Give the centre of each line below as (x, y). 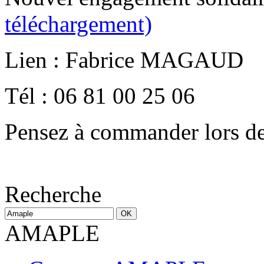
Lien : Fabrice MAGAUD (124, 60)
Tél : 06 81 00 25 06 (100, 95)
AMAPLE (52, 233)
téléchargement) (78, 24)
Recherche (53, 194)
